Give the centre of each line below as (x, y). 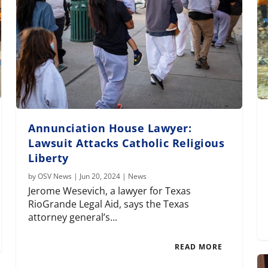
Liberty (48, 158)
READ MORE (198, 247)
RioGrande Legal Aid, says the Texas (109, 204)
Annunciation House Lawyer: (110, 128)
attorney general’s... (73, 217)
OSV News (55, 176)
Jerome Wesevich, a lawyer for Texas (110, 191)
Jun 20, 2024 (100, 176)
